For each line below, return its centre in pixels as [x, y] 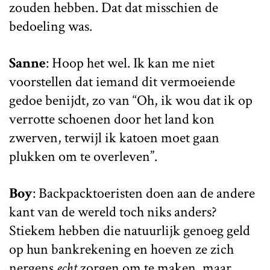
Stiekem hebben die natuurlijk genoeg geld [130, 230]
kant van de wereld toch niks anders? [113, 212]
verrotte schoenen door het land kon [112, 119]
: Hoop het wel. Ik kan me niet [130, 63]
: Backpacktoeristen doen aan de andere [144, 193]
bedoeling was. [51, 26]
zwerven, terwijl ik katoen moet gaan [114, 137]
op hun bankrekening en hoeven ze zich [121, 249]
